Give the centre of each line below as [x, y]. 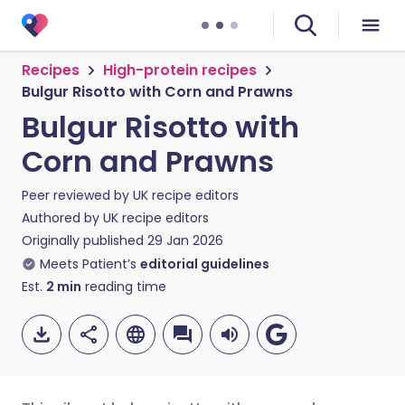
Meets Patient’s [88, 264]
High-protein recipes [180, 70]
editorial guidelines [205, 264]
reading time [124, 287]
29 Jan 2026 [185, 240]
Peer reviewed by [77, 195]
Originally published [83, 240]
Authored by [62, 218]
